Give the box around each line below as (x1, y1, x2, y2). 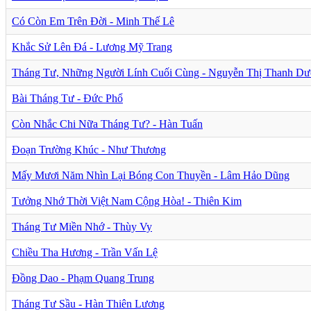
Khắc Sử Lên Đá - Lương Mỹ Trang (12, 40, 172, 53)
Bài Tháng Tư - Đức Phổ (12, 92, 123, 104)
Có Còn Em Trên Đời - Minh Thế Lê (12, 15, 174, 27)
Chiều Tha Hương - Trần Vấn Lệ (12, 246, 158, 258)
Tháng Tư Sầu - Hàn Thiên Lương (12, 297, 165, 310)
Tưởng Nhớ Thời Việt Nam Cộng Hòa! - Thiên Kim (12, 194, 242, 207)
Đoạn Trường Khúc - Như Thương (12, 143, 166, 155)
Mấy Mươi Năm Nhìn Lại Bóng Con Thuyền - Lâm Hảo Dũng (12, 169, 289, 181)
